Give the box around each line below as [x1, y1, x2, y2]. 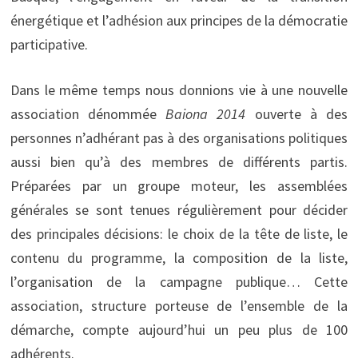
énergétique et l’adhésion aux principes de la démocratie [10, 10, 348, 30]
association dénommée [10, 104, 166, 123]
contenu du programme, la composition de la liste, [10, 248, 348, 267]
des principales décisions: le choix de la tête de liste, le [10, 224, 348, 243]
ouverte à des [245, 104, 348, 123]
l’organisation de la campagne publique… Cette [10, 272, 348, 291]
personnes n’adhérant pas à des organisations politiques [10, 128, 348, 147]
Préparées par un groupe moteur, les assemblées [10, 176, 348, 195]
